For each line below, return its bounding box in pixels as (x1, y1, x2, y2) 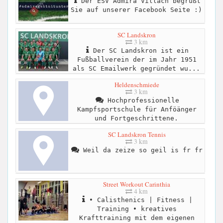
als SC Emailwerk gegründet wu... (72, 64, 200, 72)
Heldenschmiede (114, 80, 159, 90)
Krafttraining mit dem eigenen (79, 214, 195, 222)
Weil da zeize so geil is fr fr (79, 146, 203, 154)
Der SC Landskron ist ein (89, 46, 189, 54)
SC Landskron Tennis (108, 130, 166, 139)
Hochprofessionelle (103, 97, 179, 105)
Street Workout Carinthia (103, 180, 170, 189)
